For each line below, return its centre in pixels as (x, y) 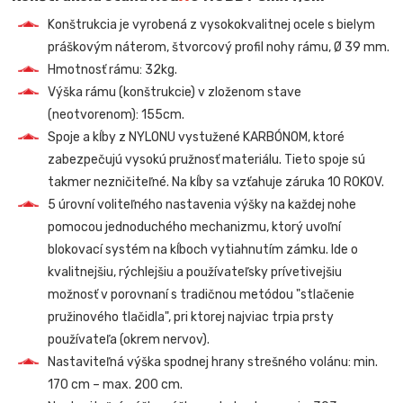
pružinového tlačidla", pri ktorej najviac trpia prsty (191, 317)
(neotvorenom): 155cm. (116, 114)
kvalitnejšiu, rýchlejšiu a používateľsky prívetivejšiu (195, 272)
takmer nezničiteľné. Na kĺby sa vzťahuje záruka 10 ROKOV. (216, 182)
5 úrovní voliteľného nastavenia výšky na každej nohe (202, 204)
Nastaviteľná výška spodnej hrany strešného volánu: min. (213, 362)
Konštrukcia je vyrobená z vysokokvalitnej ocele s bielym (212, 24)
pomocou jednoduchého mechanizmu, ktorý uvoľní (195, 227)
